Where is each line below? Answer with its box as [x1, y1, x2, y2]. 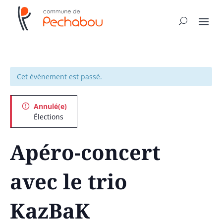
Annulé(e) [34, 101, 67, 111]
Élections [34, 112, 63, 122]
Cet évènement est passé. [17, 71, 102, 81]
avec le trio [10, 167, 127, 196]
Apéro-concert [10, 138, 161, 166]
